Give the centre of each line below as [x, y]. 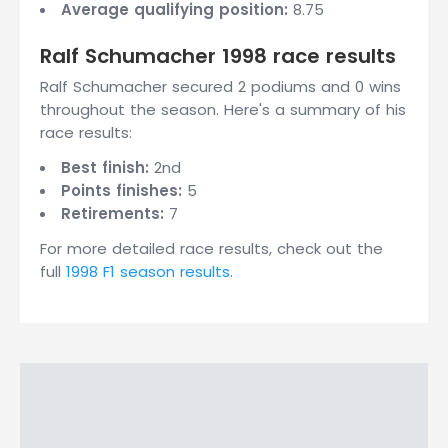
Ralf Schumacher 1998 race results [218, 56]
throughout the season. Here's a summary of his [223, 109]
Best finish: [105, 167]
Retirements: [112, 213]
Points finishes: [121, 190]
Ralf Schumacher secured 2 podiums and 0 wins [220, 86]
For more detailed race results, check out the [211, 248]
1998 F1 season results [148, 271]
